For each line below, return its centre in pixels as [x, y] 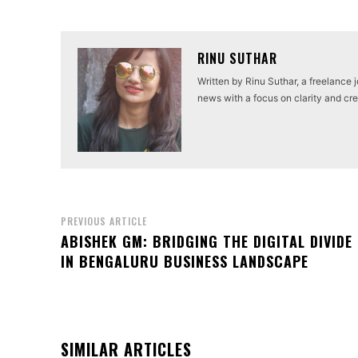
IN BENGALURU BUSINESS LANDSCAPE [185, 262]
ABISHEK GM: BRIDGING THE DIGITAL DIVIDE [207, 242]
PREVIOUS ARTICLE [104, 221]
